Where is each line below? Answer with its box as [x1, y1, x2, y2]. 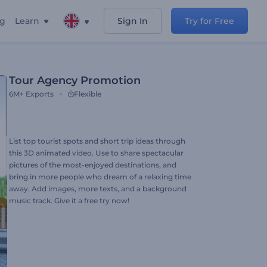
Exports [26, 89, 54, 98]
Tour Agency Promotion [9, 74, 141, 87]
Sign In [117, 15, 148, 26]
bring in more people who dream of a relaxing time [9, 172, 191, 181]
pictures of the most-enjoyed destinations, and [9, 160, 176, 169]
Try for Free [185, 15, 234, 26]
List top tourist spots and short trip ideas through [9, 136, 185, 145]
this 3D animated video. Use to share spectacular [9, 148, 184, 157]
